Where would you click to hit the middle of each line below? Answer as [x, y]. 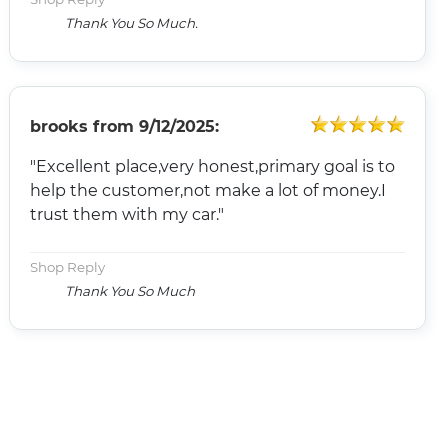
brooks [58, 126]
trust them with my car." [126, 214]
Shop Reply [67, 266]
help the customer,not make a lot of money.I [207, 190]
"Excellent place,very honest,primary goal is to [212, 166]
